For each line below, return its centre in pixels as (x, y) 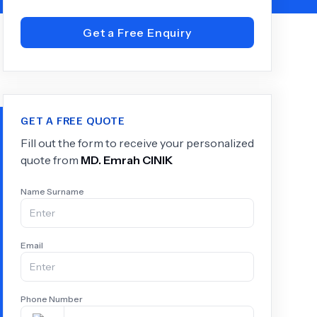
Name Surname (52, 191)
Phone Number (52, 299)
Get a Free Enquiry (137, 33)
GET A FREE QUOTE (73, 120)
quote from (51, 160)
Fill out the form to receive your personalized (137, 143)
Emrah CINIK (138, 160)
